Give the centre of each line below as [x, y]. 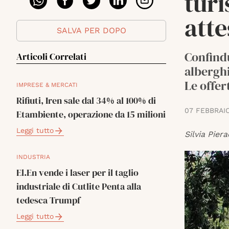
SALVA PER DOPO [91, 30]
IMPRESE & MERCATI [47, 85]
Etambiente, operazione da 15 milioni [91, 114]
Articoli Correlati [51, 56]
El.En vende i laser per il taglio [77, 173]
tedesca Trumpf [48, 200]
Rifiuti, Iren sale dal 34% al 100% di [86, 100]
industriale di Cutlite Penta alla [79, 186]
